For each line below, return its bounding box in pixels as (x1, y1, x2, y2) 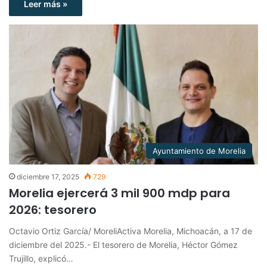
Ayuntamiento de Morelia (153, 146, 246, 156)
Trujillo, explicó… (9, 253, 73, 264)
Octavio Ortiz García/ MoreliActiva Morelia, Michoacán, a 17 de (9, 226, 252, 237)
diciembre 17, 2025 (17, 172, 79, 182)
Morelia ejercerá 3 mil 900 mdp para (9, 185, 230, 202)
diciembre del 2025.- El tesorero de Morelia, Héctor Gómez (9, 240, 238, 250)
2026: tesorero (9, 201, 97, 219)
